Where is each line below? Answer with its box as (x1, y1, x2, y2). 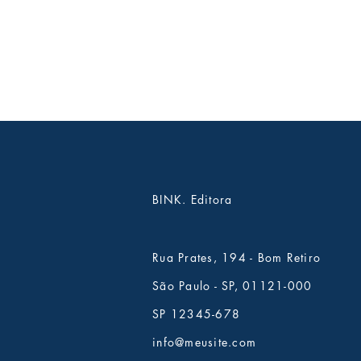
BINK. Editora (152, 192, 233, 208)
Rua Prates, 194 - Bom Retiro (152, 250, 322, 266)
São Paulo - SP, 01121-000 (152, 278, 313, 294)
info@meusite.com (152, 334, 257, 351)
